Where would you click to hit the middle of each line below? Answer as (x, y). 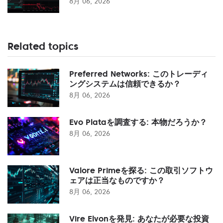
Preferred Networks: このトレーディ (139, 73)
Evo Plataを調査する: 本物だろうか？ (138, 122)
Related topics (43, 46)
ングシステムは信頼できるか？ (125, 83)
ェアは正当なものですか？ (117, 180)
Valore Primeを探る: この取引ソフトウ (141, 170)
